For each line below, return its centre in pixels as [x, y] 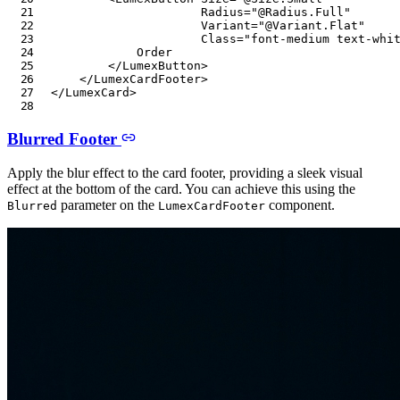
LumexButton [162, 65]
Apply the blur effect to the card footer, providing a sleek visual [185, 173]
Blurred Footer [64, 138]
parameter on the [108, 205]
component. [300, 205]
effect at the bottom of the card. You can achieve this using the [181, 189]
